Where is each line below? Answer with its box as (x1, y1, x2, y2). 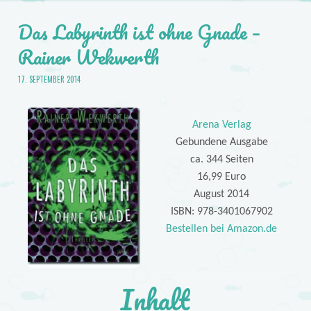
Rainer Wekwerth (17, 40, 159, 73)
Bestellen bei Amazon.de (166, 223, 278, 235)
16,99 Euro (197, 171, 246, 183)
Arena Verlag (192, 119, 251, 131)
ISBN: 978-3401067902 (170, 205, 273, 217)
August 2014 (194, 188, 250, 200)
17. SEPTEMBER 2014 (17, 74, 81, 85)
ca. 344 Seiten (190, 153, 253, 165)
